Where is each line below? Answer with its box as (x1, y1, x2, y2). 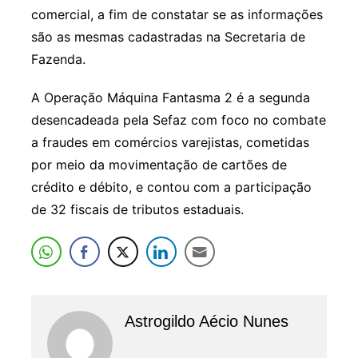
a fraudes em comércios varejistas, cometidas (30, 133, 309, 150)
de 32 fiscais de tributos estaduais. (30, 201, 244, 217)
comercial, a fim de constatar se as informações (30, 6, 323, 22)
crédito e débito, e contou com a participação (30, 178, 312, 195)
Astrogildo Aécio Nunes (125, 312, 289, 330)
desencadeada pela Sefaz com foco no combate (30, 111, 326, 128)
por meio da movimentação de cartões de (30, 156, 287, 173)
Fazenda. (30, 50, 86, 67)
